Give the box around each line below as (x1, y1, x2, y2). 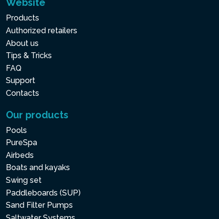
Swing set (6, 175, 42, 185)
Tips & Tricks (6, 51, 52, 61)
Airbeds (6, 150, 34, 160)
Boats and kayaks (6, 163, 70, 173)
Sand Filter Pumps (6, 200, 73, 210)
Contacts (6, 88, 39, 98)
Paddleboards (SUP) (6, 188, 81, 197)
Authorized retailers (6, 26, 77, 36)
